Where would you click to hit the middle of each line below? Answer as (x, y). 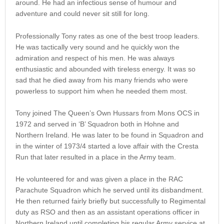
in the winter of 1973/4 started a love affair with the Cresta (107, 146)
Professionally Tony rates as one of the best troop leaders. (107, 36)
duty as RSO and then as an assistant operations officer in (107, 212)
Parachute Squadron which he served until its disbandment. (109, 190)
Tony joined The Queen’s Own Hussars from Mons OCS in (107, 113)
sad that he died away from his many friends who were (102, 80)
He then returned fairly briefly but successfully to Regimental (110, 201)
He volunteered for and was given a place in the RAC (99, 179)
